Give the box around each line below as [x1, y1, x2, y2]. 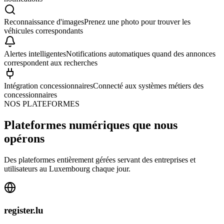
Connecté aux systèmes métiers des [93, 81, 203, 90]
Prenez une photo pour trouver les [84, 17, 190, 26]
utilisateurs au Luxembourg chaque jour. [4, 164, 130, 173]
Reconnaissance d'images [4, 17, 84, 26]
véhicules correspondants [4, 26, 83, 35]
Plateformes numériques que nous [4, 118, 177, 131]
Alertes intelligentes [4, 49, 66, 58]
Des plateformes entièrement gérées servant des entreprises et [4, 155, 195, 164]
